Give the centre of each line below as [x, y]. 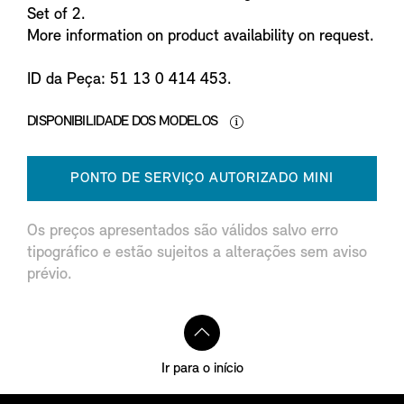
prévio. [50, 274]
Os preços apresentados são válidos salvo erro [183, 231]
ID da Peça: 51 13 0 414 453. [129, 79]
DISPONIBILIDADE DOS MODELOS [124, 121]
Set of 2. [56, 14]
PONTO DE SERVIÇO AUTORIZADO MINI [202, 178]
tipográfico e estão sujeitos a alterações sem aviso [197, 252]
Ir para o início [202, 368]
